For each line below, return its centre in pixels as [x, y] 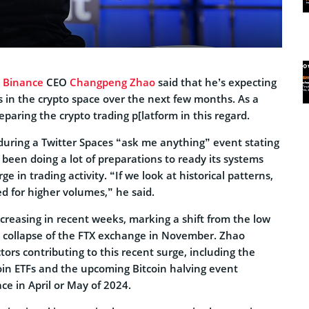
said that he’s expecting [216, 82]
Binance [23, 82]
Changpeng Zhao [112, 82]
